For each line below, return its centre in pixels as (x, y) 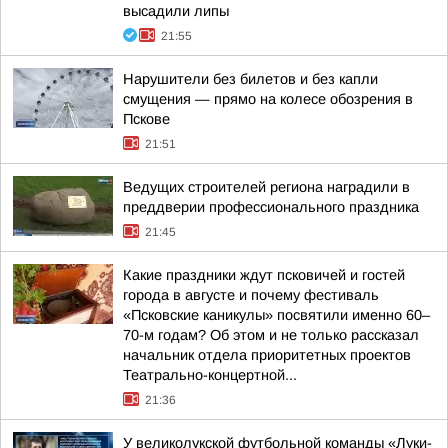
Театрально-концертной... (210, 375)
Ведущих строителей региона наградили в (266, 187)
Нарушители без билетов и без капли (250, 79)
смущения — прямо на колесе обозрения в (268, 99)
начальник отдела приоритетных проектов (267, 355)
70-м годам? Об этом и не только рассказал (271, 335)
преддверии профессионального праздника (271, 207)
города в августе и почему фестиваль (251, 295)
